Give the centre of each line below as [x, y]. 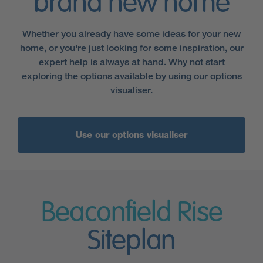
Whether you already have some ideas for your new [131, 33]
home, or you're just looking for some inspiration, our [131, 48]
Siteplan [131, 242]
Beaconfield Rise [131, 213]
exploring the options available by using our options [131, 76]
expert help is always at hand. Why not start [131, 62]
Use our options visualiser [131, 135]
